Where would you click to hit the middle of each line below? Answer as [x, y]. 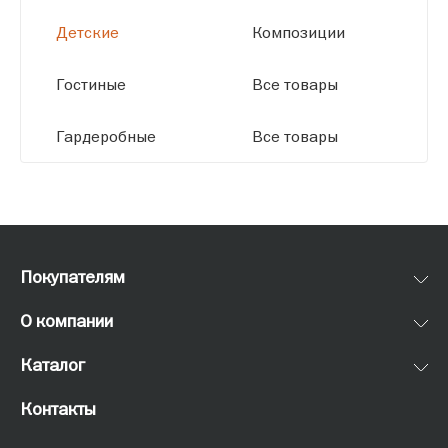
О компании [66, 320]
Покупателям [72, 276]
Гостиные [91, 83]
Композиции [298, 31]
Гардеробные [106, 135]
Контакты [58, 408]
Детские [87, 31]
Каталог [52, 364]
